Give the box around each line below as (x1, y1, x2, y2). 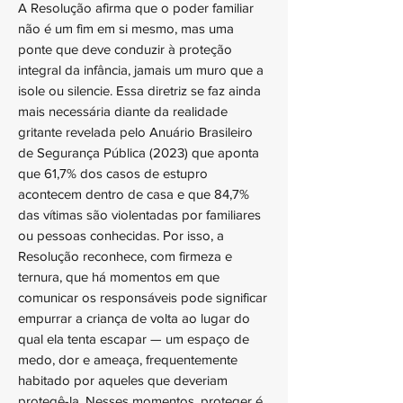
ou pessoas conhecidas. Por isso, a (18, 228, 224, 243)
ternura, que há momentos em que (18, 269, 219, 284)
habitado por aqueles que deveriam (18, 372, 228, 388)
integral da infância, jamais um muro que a (18, 62, 264, 77)
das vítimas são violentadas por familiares (18, 207, 261, 222)
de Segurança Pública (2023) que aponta (18, 145, 259, 160)
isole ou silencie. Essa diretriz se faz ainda (18, 83, 261, 98)
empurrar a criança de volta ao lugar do (18, 310, 250, 326)
